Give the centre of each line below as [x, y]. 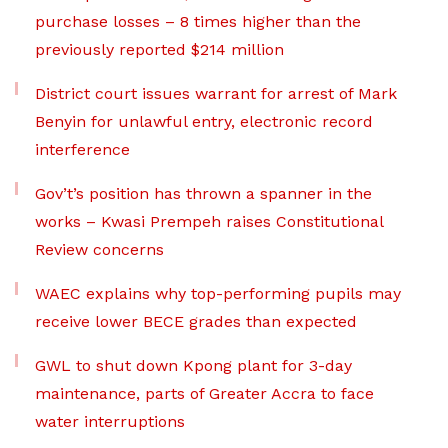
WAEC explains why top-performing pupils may [218, 294]
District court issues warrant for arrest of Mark [216, 94]
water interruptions [110, 422]
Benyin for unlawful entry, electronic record [204, 122]
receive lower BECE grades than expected [196, 322]
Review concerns [99, 250]
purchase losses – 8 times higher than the [198, 22]
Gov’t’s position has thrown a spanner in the [203, 194]
